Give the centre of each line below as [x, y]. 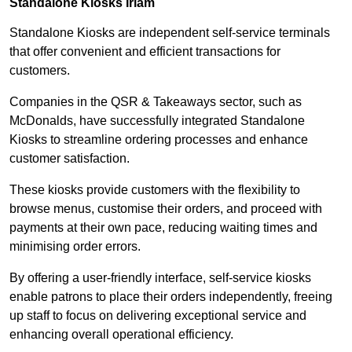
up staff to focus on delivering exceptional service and [158, 316]
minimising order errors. [75, 247]
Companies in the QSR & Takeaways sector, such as [156, 102]
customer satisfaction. [70, 159]
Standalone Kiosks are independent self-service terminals [170, 33]
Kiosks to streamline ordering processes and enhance [159, 140]
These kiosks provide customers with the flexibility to [155, 190]
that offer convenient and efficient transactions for [145, 52]
